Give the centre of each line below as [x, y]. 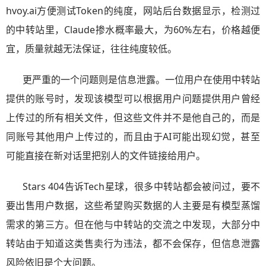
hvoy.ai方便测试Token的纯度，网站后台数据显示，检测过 [133, 11]
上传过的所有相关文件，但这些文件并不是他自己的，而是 [133, 118]
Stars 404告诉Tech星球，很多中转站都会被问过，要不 [141, 186]
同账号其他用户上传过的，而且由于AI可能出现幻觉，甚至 [133, 137]
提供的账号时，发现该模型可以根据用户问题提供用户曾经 [133, 99]
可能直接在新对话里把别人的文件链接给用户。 [106, 156]
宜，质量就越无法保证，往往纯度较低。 [91, 49]
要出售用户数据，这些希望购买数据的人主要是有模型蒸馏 [133, 205]
